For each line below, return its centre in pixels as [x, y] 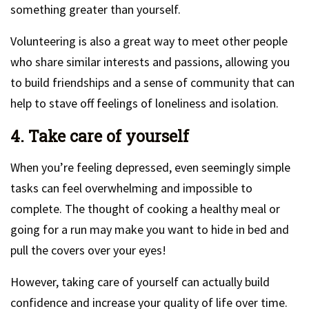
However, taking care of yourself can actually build [140, 282]
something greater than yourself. [96, 9]
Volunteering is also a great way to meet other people [149, 41]
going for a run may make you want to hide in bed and [150, 229]
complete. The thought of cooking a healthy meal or [145, 209]
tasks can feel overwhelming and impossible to [131, 188]
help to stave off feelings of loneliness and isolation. [144, 103]
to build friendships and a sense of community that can [152, 82]
